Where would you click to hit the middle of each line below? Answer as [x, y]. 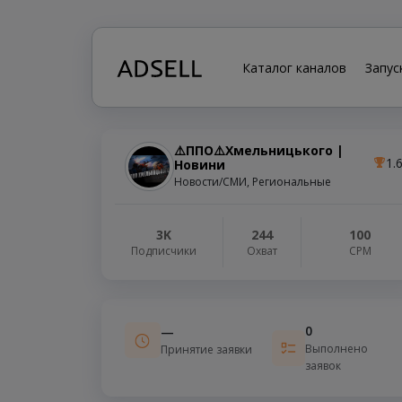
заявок [323, 366]
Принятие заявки [206, 350]
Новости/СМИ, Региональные [252, 182]
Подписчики [164, 251]
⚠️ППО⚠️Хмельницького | [258, 151]
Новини [199, 165]
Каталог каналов [294, 67]
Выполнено [336, 349]
